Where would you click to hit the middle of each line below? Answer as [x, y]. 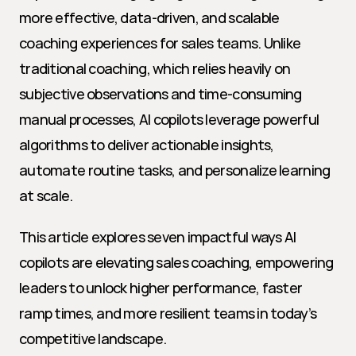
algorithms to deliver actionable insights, [147, 145]
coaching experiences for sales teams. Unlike [160, 43]
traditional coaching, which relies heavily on [155, 68]
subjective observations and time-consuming [161, 94]
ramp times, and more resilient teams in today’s [168, 313]
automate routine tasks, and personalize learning [175, 170]
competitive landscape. [93, 339]
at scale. [46, 195]
